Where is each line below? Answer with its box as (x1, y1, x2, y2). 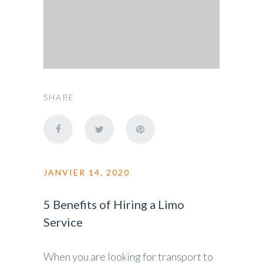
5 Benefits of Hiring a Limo (43, 197, 184, 211)
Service (43, 214, 83, 229)
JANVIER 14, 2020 (43, 167, 130, 177)
